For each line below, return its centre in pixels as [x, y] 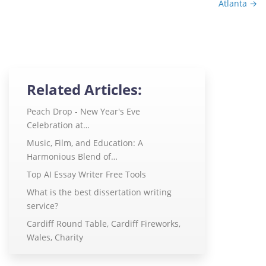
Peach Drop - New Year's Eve [83, 112]
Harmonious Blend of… [72, 157]
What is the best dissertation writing [99, 192]
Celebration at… [58, 125]
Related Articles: [84, 90]
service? [42, 206]
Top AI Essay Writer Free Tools [86, 175]
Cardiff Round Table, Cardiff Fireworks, [104, 224]
